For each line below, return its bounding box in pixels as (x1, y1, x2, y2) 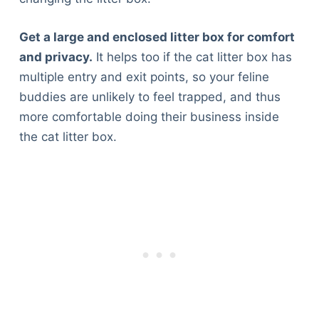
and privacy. (19, 49, 93, 64)
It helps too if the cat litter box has (92, 49, 292, 64)
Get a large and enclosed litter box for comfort (19, 29, 295, 44)
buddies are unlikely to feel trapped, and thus (19, 89, 281, 104)
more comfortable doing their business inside (19, 109, 279, 124)
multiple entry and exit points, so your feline (19, 69, 269, 84)
